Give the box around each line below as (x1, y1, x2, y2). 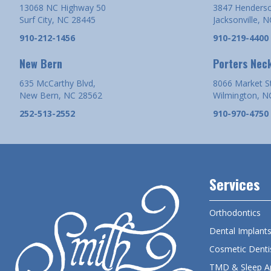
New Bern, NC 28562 (19, 89, 102, 101)
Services (209, 172, 260, 195)
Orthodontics (209, 206, 261, 218)
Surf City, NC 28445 (19, 13, 96, 25)
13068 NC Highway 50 (19, 1, 106, 13)
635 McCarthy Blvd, (19, 77, 96, 89)
